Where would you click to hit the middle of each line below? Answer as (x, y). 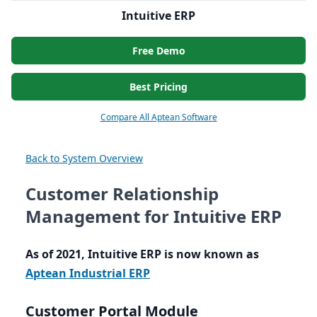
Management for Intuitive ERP (154, 217)
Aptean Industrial (77, 273)
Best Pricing (158, 87)
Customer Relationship (122, 194)
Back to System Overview (84, 158)
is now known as (210, 254)
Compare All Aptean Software (158, 117)
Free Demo (158, 51)
